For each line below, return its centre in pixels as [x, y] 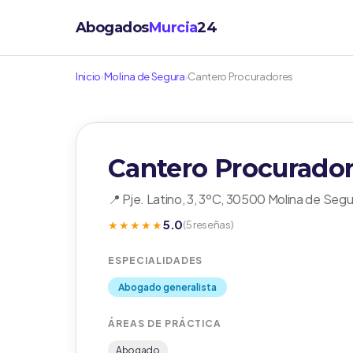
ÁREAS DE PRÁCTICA [165, 323]
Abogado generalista [167, 287]
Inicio [89, 76]
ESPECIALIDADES [156, 260]
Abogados [112, 28]
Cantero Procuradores [240, 76]
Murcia [173, 28]
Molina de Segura [144, 76]
